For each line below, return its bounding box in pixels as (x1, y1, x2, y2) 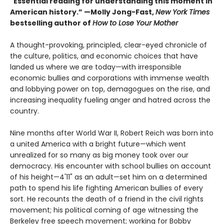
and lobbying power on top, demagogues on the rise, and (10, 83, 210, 94)
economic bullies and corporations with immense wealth (10, 72, 209, 83)
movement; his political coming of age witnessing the (10, 204, 198, 215)
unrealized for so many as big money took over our (10, 149, 188, 160)
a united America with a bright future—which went (10, 138, 186, 149)
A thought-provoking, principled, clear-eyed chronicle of (10, 39, 207, 50)
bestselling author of (10, 17, 92, 28)
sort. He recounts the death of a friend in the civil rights (10, 193, 203, 204)
